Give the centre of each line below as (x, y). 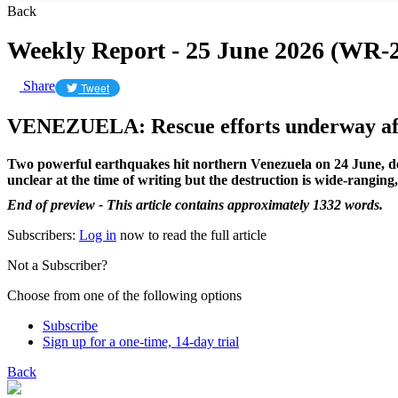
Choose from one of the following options (124, 295)
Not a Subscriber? (57, 265)
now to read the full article (191, 235)
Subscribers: (43, 235)
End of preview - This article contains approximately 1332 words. (195, 204)
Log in (98, 235)
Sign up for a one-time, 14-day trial (141, 341)
